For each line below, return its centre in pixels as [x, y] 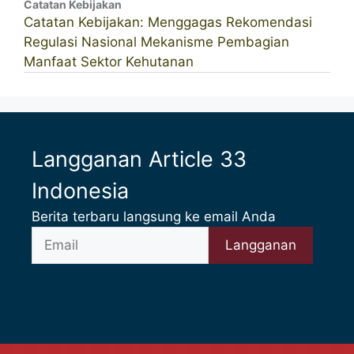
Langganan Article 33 [139, 159]
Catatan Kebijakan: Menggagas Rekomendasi [168, 22]
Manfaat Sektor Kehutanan [109, 62]
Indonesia [80, 191]
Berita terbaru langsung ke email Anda [154, 217]
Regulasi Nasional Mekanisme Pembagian [156, 42]
